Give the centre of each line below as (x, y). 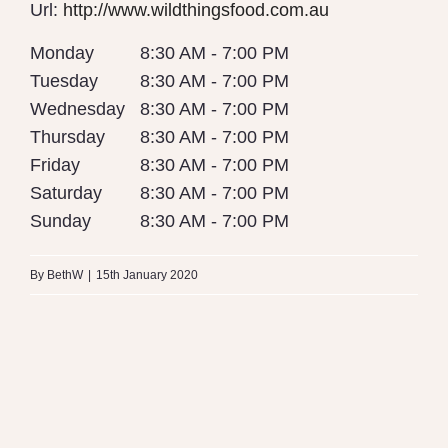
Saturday (66, 193)
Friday (55, 165)
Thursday (67, 137)
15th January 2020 (147, 275)
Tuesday (64, 81)
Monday (62, 53)
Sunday (60, 221)
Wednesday (77, 109)
